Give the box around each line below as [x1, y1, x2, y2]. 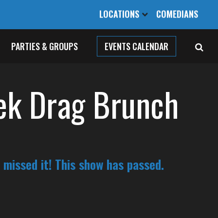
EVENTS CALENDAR [105, 40, 168, 53]
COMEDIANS [156, 7, 198, 20]
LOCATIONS [99, 7, 142, 20]
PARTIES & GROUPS [11, 40, 78, 53]
